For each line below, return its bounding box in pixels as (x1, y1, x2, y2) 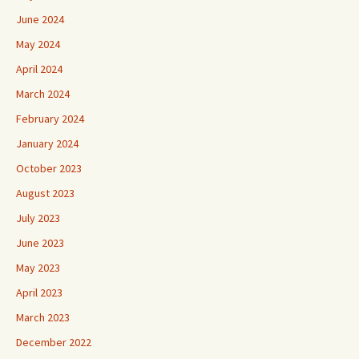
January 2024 (16, 135, 79, 151)
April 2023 (16, 284, 63, 300)
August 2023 (16, 185, 75, 200)
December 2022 (16, 334, 91, 349)
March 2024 (16, 86, 70, 101)
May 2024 (16, 36, 60, 51)
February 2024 (16, 111, 84, 126)
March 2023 (16, 309, 70, 325)
